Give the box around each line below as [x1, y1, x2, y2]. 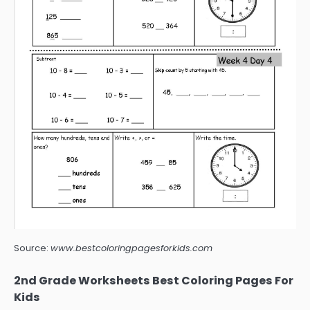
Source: [14, 241, 51, 254]
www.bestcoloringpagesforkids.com [51, 241, 212, 254]
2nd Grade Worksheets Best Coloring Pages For [14, 272, 293, 289]
